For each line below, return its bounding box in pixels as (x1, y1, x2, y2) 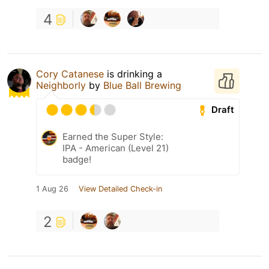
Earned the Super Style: (62, 130, 163, 142)
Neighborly (36, 79, 86, 91)
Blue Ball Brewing (103, 79, 181, 91)
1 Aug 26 (36, 184, 68, 193)
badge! (62, 153, 91, 165)
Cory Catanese (36, 67, 104, 80)
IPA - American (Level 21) (62, 142, 169, 154)
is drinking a (104, 67, 162, 80)
